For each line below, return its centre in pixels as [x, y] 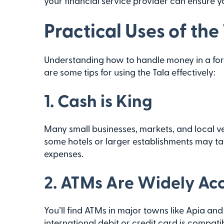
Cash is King [105, 100]
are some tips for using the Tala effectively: [130, 72]
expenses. [64, 153]
